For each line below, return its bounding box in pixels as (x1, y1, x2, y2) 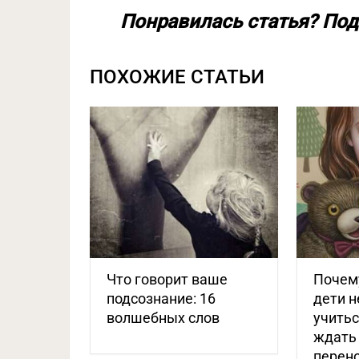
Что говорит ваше (107, 270, 228, 288)
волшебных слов (107, 309, 220, 326)
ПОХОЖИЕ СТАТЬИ (90, 66, 264, 88)
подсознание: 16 (107, 289, 216, 307)
